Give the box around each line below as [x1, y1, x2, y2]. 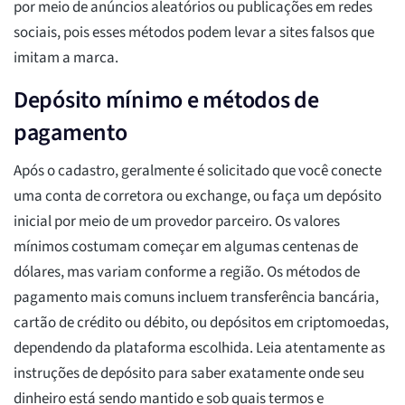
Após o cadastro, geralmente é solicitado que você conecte [14, 160, 381, 183]
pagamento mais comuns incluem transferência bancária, [14, 287, 379, 309]
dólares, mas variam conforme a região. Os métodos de [14, 261, 360, 284]
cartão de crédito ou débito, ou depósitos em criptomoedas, [14, 312, 389, 334]
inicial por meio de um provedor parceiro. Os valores [14, 211, 340, 233]
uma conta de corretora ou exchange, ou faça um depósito [14, 185, 381, 208]
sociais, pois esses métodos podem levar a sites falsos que [14, 22, 374, 44]
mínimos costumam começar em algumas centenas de [14, 236, 358, 259]
